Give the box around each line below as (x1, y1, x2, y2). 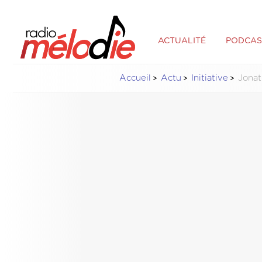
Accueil (119, 73, 151, 82)
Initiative (191, 73, 228, 82)
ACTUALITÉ (157, 36, 206, 45)
